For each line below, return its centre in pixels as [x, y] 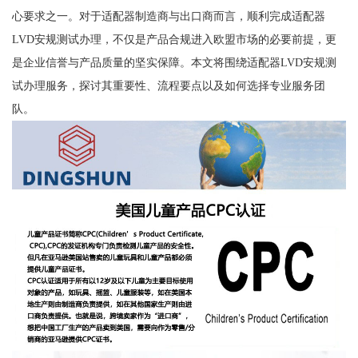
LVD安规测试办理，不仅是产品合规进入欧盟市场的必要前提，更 [174, 39]
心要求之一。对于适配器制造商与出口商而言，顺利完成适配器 [168, 16]
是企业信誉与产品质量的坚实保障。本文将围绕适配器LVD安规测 [174, 62]
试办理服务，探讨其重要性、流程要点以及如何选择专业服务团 [168, 85]
